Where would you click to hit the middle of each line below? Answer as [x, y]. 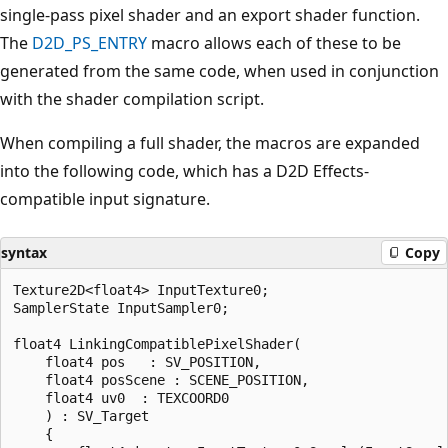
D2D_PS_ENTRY [89, 42]
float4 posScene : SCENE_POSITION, [161, 379]
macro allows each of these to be [274, 42]
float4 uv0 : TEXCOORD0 [121, 397]
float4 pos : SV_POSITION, [137, 361]
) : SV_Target [81, 415]
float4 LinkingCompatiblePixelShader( [157, 343]
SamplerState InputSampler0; [121, 307]
